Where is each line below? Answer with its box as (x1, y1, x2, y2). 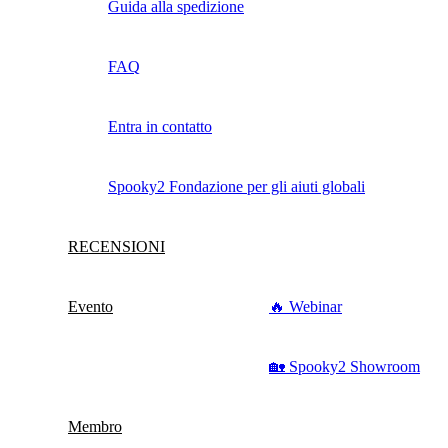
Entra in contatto (108, 118, 212, 136)
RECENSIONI (68, 238, 165, 256)
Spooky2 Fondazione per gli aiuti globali (108, 178, 365, 196)
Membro (68, 418, 122, 436)
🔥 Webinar (269, 298, 342, 316)
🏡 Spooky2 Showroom (269, 358, 420, 376)
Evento (68, 298, 113, 316)
